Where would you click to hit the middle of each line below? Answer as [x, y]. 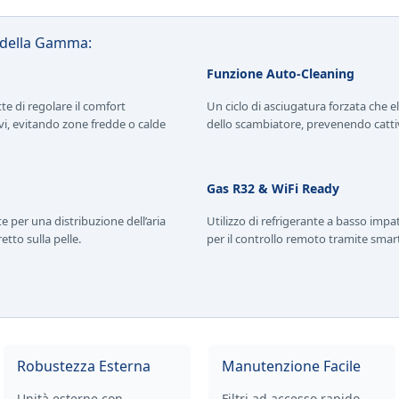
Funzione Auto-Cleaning [280, 73]
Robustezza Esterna [84, 366]
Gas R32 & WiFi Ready [273, 188]
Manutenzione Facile [291, 366]
